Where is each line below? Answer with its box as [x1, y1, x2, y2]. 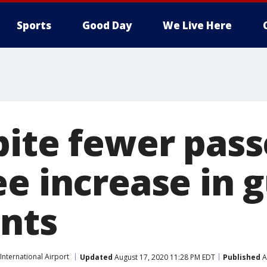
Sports [17, 18, 51, 32]
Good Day [82, 18, 132, 32]
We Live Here [163, 18, 232, 32]
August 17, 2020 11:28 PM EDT [113, 252, 215, 262]
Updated [80, 252, 113, 262]
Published [223, 252, 260, 262]
